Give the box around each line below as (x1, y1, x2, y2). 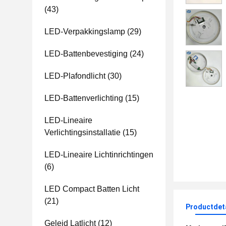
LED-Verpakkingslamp (44, 27, 125, 36)
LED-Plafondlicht (44, 72, 105, 80)
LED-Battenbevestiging (44, 49, 128, 58)
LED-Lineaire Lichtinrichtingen (44, 150, 153, 159)
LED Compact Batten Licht (44, 185, 139, 193)
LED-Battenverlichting (44, 94, 123, 102)
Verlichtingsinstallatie (44, 128, 121, 137)
